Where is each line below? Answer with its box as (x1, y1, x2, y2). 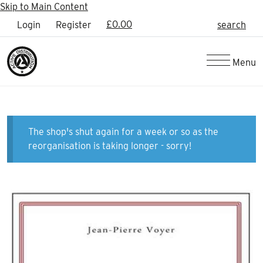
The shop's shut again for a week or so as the (28, 126, 218, 137)
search (217, 19, 246, 31)
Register (56, 19, 92, 31)
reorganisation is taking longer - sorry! (28, 140, 191, 151)
